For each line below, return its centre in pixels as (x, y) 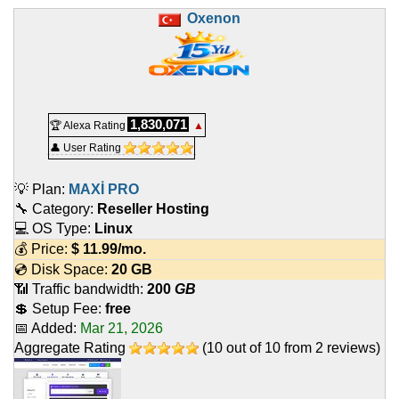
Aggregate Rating (72, 348)
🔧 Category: (56, 209)
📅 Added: (47, 329)
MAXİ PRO (104, 190)
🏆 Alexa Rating (88, 126)
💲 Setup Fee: (60, 309)
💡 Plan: (41, 190)
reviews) (352, 348)
